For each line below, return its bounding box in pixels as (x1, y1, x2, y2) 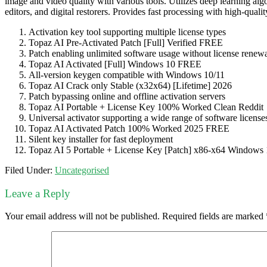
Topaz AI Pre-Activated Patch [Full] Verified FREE (29, 37, 223, 48)
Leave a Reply (5, 187, 70, 200)
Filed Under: (5, 164, 55, 175)
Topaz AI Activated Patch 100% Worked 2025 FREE (29, 123, 229, 133)
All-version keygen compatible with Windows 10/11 (29, 69, 225, 80)
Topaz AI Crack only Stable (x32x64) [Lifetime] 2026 (29, 80, 232, 91)
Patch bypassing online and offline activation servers (29, 91, 225, 101)
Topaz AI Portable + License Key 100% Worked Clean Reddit (29, 101, 263, 112)
